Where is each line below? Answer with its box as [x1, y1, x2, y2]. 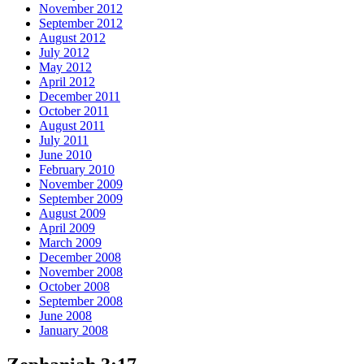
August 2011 [39, 118, 105, 132]
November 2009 [39, 176, 123, 191]
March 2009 [39, 235, 102, 249]
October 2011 [39, 103, 109, 118]
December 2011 [39, 89, 120, 103]
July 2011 [39, 132, 89, 147]
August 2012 [39, 30, 106, 45]
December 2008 [39, 249, 121, 264]
